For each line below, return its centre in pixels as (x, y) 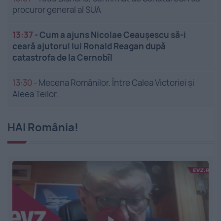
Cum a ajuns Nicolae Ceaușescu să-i (113, 35)
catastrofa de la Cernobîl (62, 58)
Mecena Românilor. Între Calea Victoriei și (116, 83)
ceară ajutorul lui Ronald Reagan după (89, 46)
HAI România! (43, 128)
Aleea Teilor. (35, 94)
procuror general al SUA (57, 10)
